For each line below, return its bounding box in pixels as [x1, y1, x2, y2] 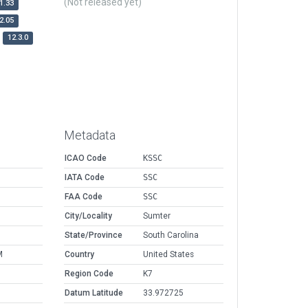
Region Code [65, 269, 113, 279]
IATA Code [65, 173, 104, 183]
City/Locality [65, 211, 112, 221]
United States [143, 250, 194, 260]
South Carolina [143, 230, 199, 241]
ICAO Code [65, 153, 107, 164]
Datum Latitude [65, 288, 123, 298]
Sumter [143, 211, 170, 221]
